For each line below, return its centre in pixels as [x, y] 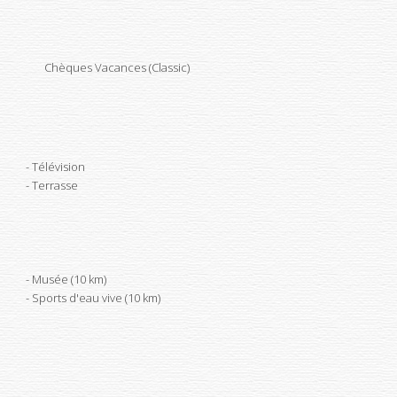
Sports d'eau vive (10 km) [96, 298]
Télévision [58, 167]
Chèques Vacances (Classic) [117, 67]
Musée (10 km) [69, 279]
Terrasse [54, 185]
